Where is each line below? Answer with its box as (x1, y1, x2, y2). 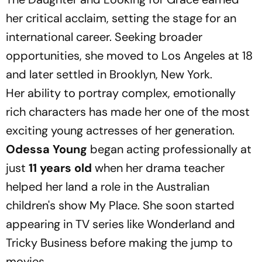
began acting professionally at (87, 141, 251, 157)
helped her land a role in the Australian (6, 178, 209, 194)
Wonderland (147, 216, 212, 232)
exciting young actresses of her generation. (6, 122, 235, 138)
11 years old (29, 160, 92, 175)
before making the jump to (87, 235, 233, 250)
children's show (6, 197, 89, 213)
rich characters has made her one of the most (6, 104, 250, 119)
